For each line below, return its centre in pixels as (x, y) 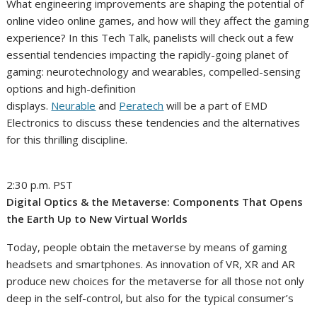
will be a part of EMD (216, 105)
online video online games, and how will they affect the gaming (158, 20)
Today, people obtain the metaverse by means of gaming (147, 247)
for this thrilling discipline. (67, 139)
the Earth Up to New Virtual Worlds (97, 218)
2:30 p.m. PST (40, 184)
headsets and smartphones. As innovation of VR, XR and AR (151, 264)
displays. (29, 105)
